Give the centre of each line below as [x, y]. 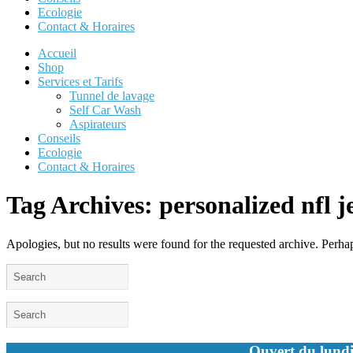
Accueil [57, 53]
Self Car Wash [105, 110]
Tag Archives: [83, 205]
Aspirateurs [98, 124]
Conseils [59, 138]
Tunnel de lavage [112, 96]
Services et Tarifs [80, 82]
